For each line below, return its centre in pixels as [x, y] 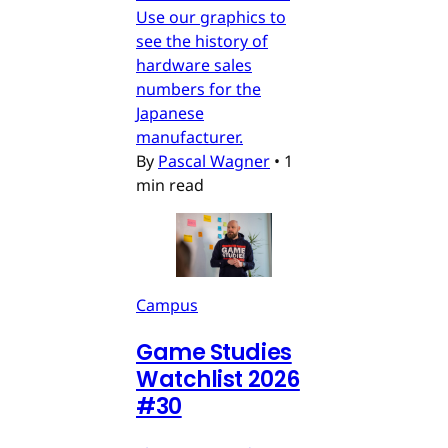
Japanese [170, 112]
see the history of [202, 40]
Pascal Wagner [214, 160]
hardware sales [194, 64]
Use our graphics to [211, 16]
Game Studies [214, 352]
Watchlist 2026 [218, 379]
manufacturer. [189, 136]
